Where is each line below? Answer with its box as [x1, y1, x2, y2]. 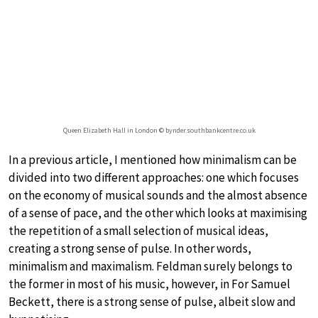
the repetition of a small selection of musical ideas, [9, 223, 268, 239]
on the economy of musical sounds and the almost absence [9, 187, 307, 204]
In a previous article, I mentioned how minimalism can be [9, 152, 297, 168]
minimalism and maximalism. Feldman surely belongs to [9, 258, 292, 275]
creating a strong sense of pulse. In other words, [9, 241, 251, 257]
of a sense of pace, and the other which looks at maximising [9, 205, 307, 221]
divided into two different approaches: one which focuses [9, 170, 299, 186]
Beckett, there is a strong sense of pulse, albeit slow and [9, 294, 296, 310]
